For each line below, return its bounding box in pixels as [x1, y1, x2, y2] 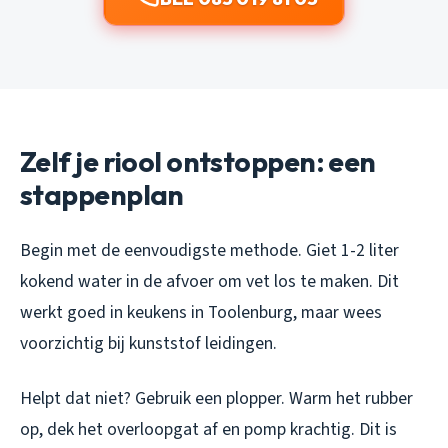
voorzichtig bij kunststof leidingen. [20, 330, 277, 356]
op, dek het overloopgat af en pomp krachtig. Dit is [20, 416, 397, 442]
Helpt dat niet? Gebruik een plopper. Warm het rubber [20, 385, 413, 411]
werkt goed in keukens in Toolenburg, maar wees [20, 299, 382, 325]
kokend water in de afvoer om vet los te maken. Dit [20, 268, 399, 294]
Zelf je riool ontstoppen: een [20, 143, 376, 179]
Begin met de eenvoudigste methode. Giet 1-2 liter [20, 237, 399, 263]
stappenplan [20, 176, 184, 212]
